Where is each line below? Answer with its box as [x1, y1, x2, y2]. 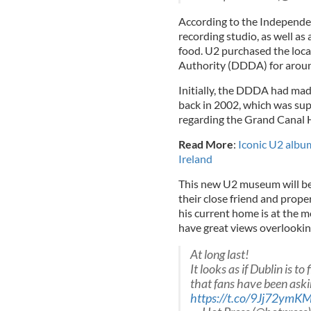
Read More [178, 137, 233, 151]
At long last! [190, 246, 249, 262]
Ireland [178, 151, 212, 165]
